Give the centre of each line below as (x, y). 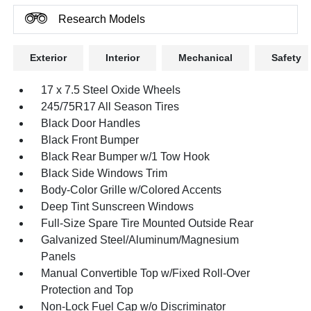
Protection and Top (87, 290)
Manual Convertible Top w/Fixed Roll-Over (146, 273)
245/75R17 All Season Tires (110, 107)
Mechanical (206, 58)
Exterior (49, 58)
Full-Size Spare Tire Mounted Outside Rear (148, 223)
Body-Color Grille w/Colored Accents (132, 190)
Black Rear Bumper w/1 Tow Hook (126, 157)
